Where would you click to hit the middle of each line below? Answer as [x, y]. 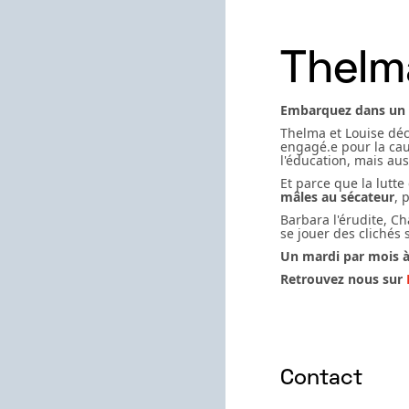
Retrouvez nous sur [343, 279]
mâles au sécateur [337, 197]
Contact [321, 379]
